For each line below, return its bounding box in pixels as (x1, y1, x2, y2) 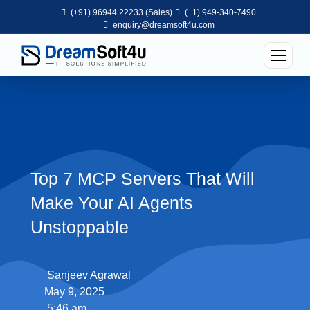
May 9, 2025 (44, 286, 105, 298)
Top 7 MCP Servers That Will (30, 169, 255, 188)
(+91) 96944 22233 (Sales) (69, 8, 172, 17)
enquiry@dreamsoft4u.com (112, 20, 215, 30)
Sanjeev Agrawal (47, 269, 131, 281)
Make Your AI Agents (30, 193, 194, 212)
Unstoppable (30, 217, 129, 237)
